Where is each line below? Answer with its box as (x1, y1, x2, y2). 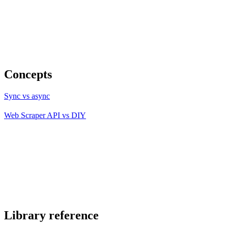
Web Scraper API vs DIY (4, 110, 86, 120)
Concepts (4, 67, 52, 81)
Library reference (4, 208, 99, 222)
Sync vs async (4, 91, 50, 100)
